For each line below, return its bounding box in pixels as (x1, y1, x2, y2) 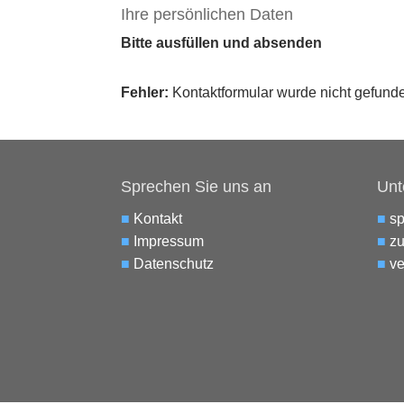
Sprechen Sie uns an (121, 178, 272, 197)
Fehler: (121, 84, 170, 100)
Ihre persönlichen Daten (121, 5, 294, 24)
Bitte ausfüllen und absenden (121, 35, 323, 51)
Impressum (133, 234, 205, 250)
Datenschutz (133, 256, 215, 272)
